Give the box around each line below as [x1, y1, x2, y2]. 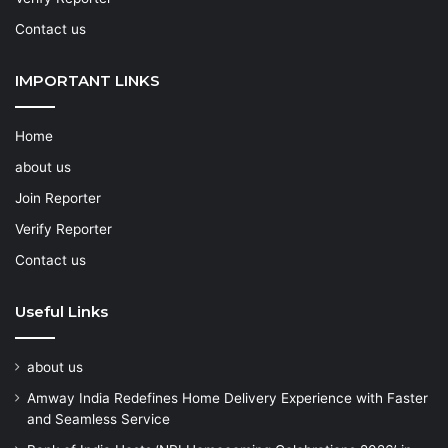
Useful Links [15, 301, 108, 321]
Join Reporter [15, 189, 101, 206]
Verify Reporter [15, 220, 112, 237]
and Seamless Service [27, 410, 170, 427]
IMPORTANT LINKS [15, 70, 160, 90]
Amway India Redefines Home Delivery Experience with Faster [27, 389, 428, 406]
